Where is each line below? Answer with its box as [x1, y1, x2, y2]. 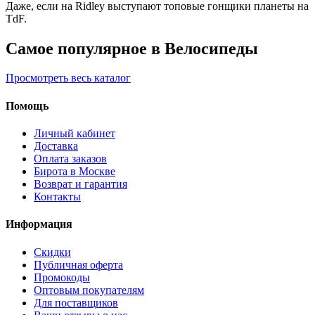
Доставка [34, 139, 78, 152]
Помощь [6, 99, 49, 112]
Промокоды [34, 271, 90, 283]
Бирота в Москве [34, 165, 115, 177]
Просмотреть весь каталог [6, 72, 131, 84]
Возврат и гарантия [34, 177, 127, 190]
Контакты [34, 190, 81, 202]
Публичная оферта [34, 258, 123, 271]
